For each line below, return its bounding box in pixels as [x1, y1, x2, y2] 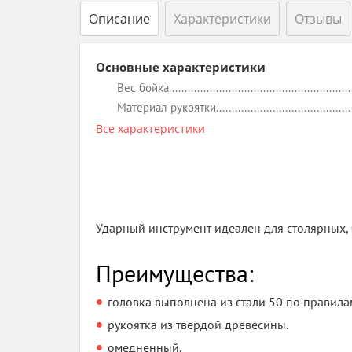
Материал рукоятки [117, 100, 216, 115]
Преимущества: [96, 258, 254, 288]
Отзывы [295, 10, 342, 27]
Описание [89, 10, 150, 27]
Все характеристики [96, 121, 205, 136]
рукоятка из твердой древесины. [108, 317, 288, 332]
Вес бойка [117, 80, 169, 95]
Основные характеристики [96, 59, 266, 75]
